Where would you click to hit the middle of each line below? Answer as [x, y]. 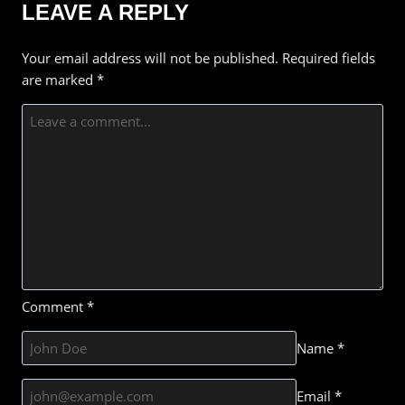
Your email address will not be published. [150, 57]
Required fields [329, 57]
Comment [54, 306]
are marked [59, 79]
